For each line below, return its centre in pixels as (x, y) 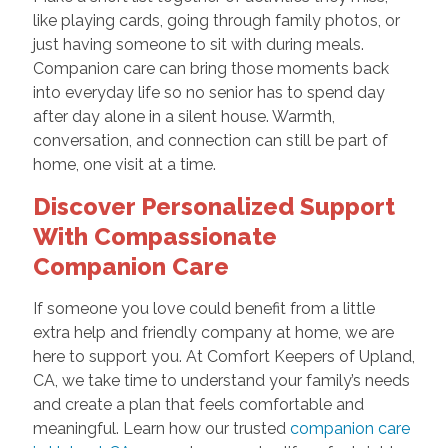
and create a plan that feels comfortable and (198, 404)
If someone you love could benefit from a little (203, 308)
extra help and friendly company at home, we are (213, 332)
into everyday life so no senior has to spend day (208, 92)
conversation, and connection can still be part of (210, 140)
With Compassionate (154, 236)
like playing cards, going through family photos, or (216, 20)
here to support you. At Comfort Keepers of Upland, (223, 356)
